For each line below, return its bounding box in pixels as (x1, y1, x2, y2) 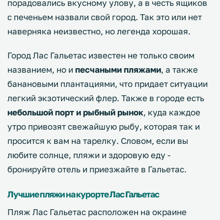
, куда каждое (143, 107, 200, 117)
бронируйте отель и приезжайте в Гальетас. (7, 164, 187, 174)
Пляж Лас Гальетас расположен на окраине (7, 206, 187, 217)
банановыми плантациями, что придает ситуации (7, 78, 208, 89)
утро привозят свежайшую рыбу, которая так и (7, 121, 200, 132)
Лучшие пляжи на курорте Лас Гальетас (7, 189, 159, 199)
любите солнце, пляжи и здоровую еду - (7, 149, 170, 160)
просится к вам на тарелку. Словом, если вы (7, 135, 188, 146)
